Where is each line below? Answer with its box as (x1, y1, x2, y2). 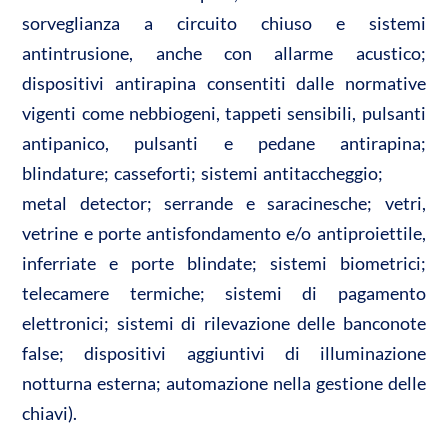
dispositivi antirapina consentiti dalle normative (22, 71, 426, 94)
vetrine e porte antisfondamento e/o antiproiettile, (22, 221, 426, 244)
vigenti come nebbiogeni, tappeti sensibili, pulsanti (22, 101, 426, 124)
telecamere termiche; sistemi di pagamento (22, 281, 426, 304)
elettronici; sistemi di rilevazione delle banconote (22, 311, 426, 334)
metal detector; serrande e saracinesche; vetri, (22, 191, 426, 214)
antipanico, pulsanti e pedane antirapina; (22, 131, 426, 154)
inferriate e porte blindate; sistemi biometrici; (22, 251, 426, 274)
